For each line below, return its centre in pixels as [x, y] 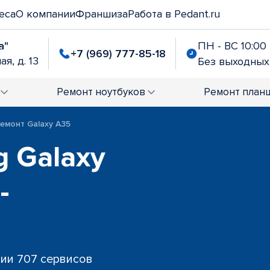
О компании [46, 14]
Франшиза [102, 14]
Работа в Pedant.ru [174, 14]
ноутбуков [120, 92]
